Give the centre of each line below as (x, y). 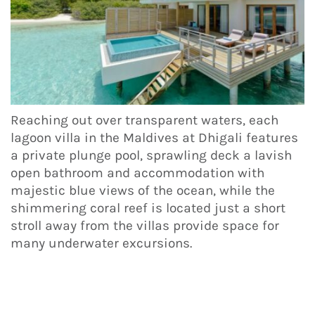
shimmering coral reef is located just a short (148, 208)
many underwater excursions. (101, 243)
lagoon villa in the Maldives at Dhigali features (154, 137)
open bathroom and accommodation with (137, 173)
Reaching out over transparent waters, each (144, 120)
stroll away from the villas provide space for (145, 225)
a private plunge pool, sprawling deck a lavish (151, 155)
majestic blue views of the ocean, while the (143, 190)
